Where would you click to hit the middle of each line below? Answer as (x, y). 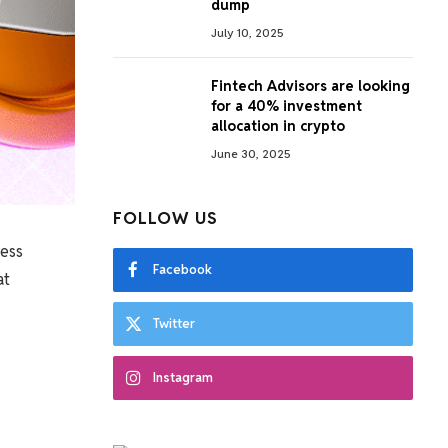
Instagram (183, 377)
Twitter (174, 323)
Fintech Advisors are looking (310, 86)
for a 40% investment (286, 106)
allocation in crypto (278, 126)
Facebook (182, 269)
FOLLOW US (166, 218)
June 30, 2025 (251, 153)
